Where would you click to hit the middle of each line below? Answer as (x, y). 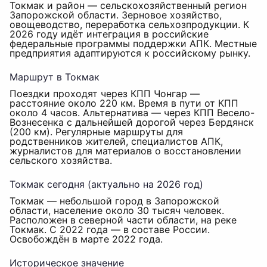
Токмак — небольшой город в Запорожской (114, 201)
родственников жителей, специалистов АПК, (116, 141)
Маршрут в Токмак (55, 77)
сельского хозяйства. (61, 160)
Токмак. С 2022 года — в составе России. (110, 229)
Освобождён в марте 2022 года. (86, 239)
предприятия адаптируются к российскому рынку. (130, 53)
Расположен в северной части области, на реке (123, 220)
